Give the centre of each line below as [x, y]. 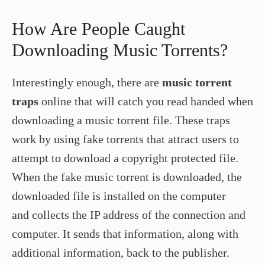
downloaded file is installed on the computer [119, 195]
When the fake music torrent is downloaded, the [127, 177]
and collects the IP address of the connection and [129, 214]
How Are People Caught [98, 28]
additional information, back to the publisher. [121, 252]
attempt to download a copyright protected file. [125, 158]
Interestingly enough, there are [87, 82]
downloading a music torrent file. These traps [121, 120]
